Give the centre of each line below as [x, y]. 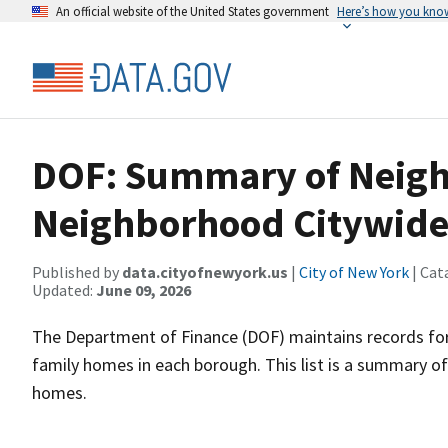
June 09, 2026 [143, 290]
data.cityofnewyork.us [205, 272]
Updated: [64, 290]
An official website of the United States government [192, 11]
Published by [77, 272]
